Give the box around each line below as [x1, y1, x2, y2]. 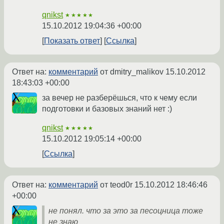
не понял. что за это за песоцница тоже [48, 206, 203, 215]
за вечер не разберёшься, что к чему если [42, 93, 197, 102]
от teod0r [98, 180, 134, 189]
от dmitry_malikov [98, 67, 165, 76]
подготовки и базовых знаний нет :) [42, 104, 172, 113]
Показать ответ [44, 36, 100, 45]
